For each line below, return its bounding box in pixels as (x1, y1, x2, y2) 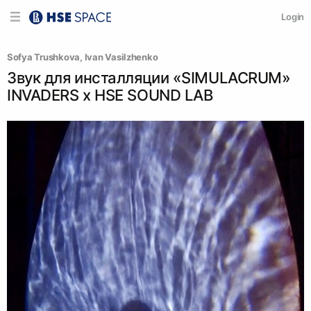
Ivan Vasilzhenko (84, 51, 158, 62)
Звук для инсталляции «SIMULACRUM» (7, 69, 291, 87)
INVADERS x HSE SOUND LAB (7, 86, 213, 104)
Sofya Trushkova (7, 51, 81, 62)
